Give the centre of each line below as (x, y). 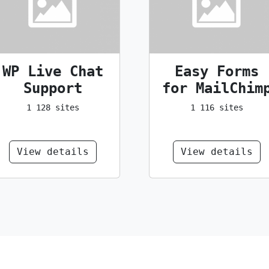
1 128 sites (53, 107)
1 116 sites (216, 107)
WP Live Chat (53, 71)
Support (53, 88)
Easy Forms (216, 71)
